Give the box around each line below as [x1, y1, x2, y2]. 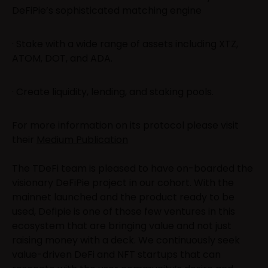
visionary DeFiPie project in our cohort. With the [12, 175, 234, 190]
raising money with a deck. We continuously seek [12, 233, 240, 247]
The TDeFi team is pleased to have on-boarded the [12, 161, 253, 175]
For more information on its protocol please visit [12, 118, 239, 132]
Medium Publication [36, 132, 128, 147]
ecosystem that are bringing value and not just [12, 218, 232, 233]
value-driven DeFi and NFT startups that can [12, 247, 221, 261]
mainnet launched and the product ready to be [12, 190, 234, 204]
